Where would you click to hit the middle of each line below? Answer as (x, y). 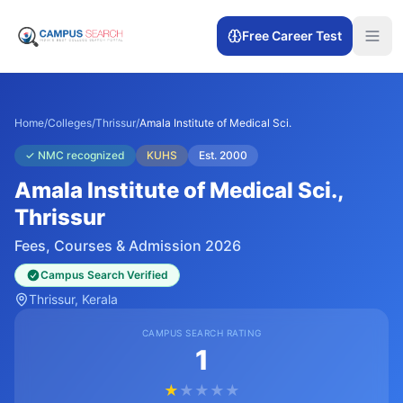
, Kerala (96, 299)
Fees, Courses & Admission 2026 (128, 246)
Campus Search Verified (104, 275)
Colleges (70, 123)
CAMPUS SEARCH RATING (201, 333)
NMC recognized (81, 155)
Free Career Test (292, 36)
